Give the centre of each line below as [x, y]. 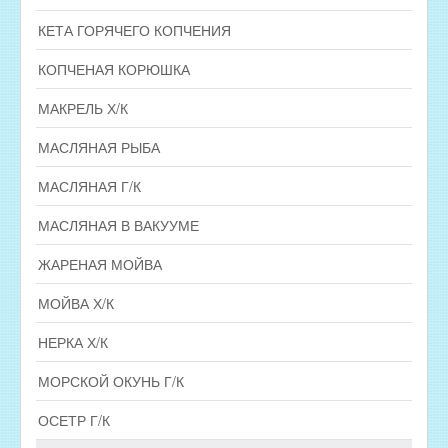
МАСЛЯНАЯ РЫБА [99, 146]
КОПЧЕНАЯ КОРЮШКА [114, 68]
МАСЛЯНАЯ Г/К [89, 185]
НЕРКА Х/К [73, 341]
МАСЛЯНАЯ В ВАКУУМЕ [118, 224]
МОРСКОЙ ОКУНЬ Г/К [111, 380]
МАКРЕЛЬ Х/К [83, 107]
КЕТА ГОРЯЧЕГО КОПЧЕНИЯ [134, 29]
